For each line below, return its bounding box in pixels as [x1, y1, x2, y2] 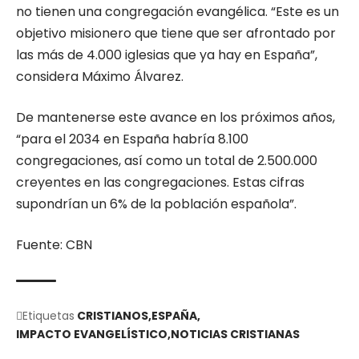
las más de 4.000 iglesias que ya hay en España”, [16, 46, 317, 64]
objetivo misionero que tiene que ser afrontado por [16, 24, 336, 42]
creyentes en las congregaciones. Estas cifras [16, 173, 305, 192]
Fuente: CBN [16, 236, 92, 254]
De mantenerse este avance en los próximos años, [16, 108, 335, 127]
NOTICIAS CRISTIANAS [171, 326, 300, 342]
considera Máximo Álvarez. [16, 67, 184, 86]
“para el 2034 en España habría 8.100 [16, 130, 248, 148]
